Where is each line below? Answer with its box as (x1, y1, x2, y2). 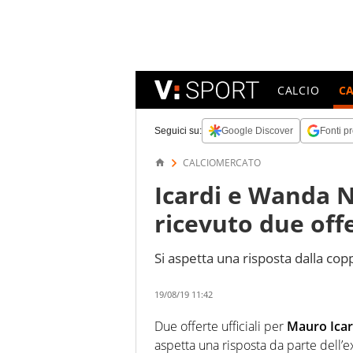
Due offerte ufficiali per (154, 317, 287, 335)
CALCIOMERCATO (183, 156, 261, 169)
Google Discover (221, 125, 293, 136)
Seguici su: (154, 125, 202, 136)
